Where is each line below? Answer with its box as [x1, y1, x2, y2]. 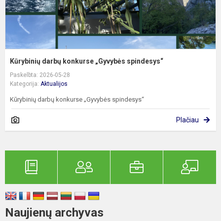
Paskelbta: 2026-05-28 [10, 71, 70, 78]
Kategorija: [10, 80, 40, 87]
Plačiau [176, 115, 199, 124]
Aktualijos [40, 80, 68, 87]
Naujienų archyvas [5, 205, 104, 220]
